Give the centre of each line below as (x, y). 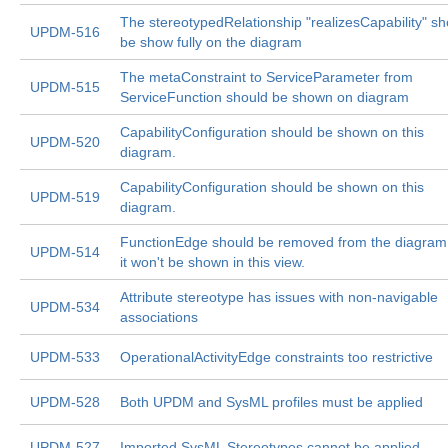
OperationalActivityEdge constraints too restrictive (276, 357)
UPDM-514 (65, 252)
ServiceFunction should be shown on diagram (264, 97)
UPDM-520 (65, 142)
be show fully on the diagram (211, 42)
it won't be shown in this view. (212, 262)
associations (159, 317)
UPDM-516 (65, 32)
